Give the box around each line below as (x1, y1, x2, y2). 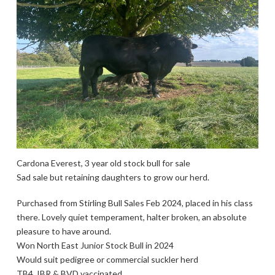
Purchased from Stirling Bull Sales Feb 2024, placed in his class (16, 197, 253, 208)
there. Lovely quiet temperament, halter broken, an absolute (16, 211, 247, 222)
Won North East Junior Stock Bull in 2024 (16, 239, 174, 250)
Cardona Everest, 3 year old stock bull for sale (16, 158, 190, 169)
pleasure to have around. (16, 225, 111, 236)
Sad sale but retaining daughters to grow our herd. (16, 172, 209, 183)
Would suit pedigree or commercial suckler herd (16, 254, 198, 265)
